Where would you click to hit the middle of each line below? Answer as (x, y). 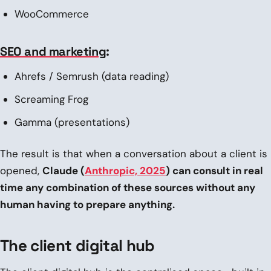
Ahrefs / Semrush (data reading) (92, 76)
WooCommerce (52, 14)
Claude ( (64, 170)
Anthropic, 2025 (125, 170)
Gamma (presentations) (72, 122)
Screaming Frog (51, 99)
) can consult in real (214, 170)
